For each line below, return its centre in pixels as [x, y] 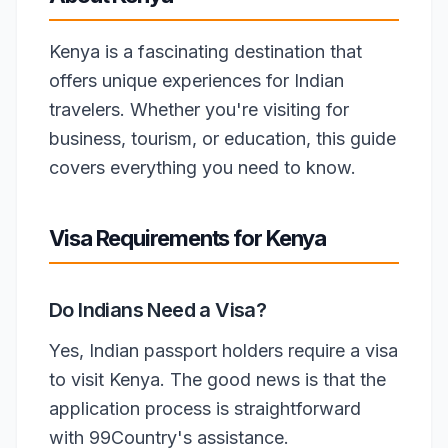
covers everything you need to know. [202, 167]
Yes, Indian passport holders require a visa [223, 350]
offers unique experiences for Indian [196, 80]
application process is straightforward [205, 408]
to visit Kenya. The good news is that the [217, 379]
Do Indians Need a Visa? [158, 310]
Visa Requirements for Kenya [188, 238]
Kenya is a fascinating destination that [205, 51]
